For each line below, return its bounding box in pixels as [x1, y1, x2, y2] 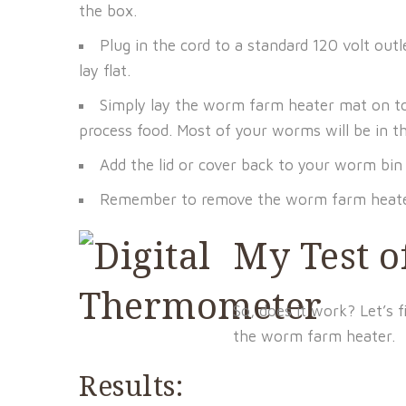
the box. [79, 2, 137, 20]
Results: [79, 367, 183, 404]
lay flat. [79, 62, 130, 80]
